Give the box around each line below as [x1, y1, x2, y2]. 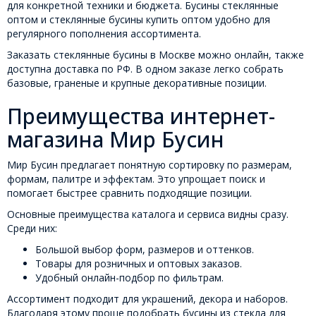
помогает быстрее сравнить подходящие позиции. [7, 186, 252, 200]
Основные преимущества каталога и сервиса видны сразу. [7, 207, 288, 221]
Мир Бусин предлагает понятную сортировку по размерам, [7, 158, 292, 172]
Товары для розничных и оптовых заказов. [35, 257, 242, 271]
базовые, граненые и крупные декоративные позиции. [7, 76, 267, 90]
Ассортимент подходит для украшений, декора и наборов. [7, 292, 288, 306]
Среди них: [7, 221, 57, 236]
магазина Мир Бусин [7, 125, 224, 154]
